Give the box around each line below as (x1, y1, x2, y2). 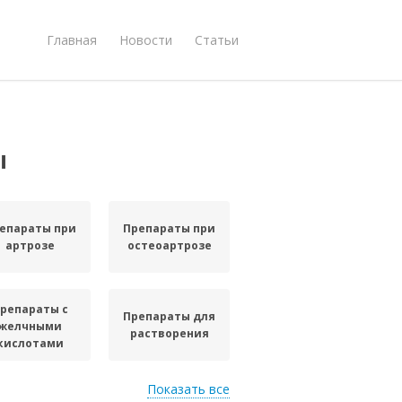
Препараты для (123, 309, 216, 324)
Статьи (195, 31, 239, 48)
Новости (119, 31, 172, 48)
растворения (129, 326, 209, 341)
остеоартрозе (127, 238, 212, 253)
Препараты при (123, 221, 216, 236)
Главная (47, 31, 97, 48)
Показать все (147, 380, 230, 398)
